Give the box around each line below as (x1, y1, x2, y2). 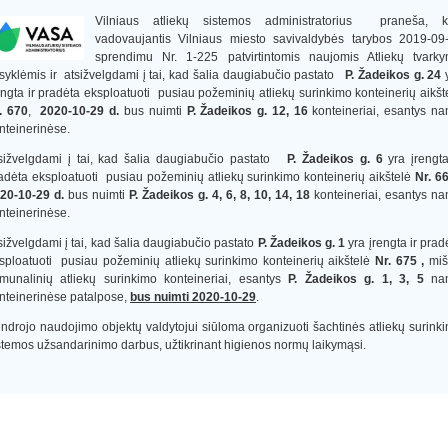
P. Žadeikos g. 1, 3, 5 (288, 271, 424, 286)
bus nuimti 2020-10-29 (130, 289, 256, 304)
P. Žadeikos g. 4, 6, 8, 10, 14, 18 (129, 187, 314, 202)
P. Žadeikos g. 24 (345, 67, 442, 82)
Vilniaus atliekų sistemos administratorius (95, 13, 366, 28)
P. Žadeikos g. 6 (287, 151, 383, 166)
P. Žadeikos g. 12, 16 (186, 103, 308, 118)
